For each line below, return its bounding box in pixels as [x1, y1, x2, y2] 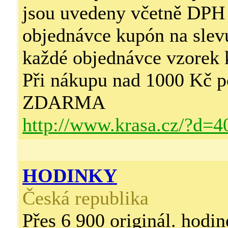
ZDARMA [22, 92, 105, 113]
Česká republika [22, 187, 149, 209]
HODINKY [22, 165, 117, 186]
